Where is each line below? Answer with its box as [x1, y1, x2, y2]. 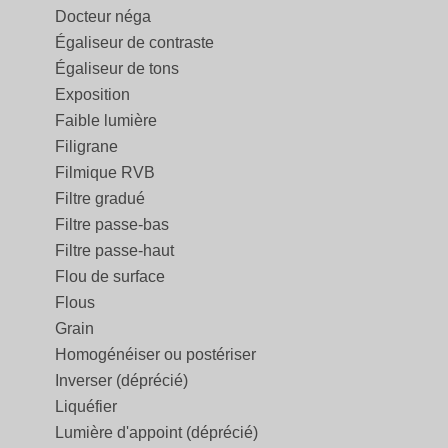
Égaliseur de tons [55, 60, 179, 78]
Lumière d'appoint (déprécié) [55, 424, 258, 442]
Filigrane [55, 138, 118, 156]
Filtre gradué [55, 190, 145, 208]
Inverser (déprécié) [55, 372, 188, 390]
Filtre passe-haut [55, 242, 174, 260]
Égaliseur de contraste [55, 34, 214, 52]
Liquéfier [55, 398, 117, 416]
